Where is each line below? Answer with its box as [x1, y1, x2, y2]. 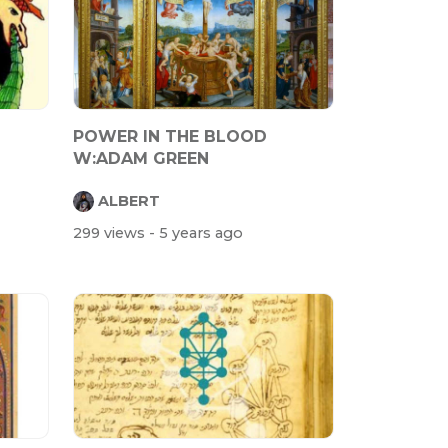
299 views [73, 223, 149, 242]
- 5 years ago [149, 223, 243, 242]
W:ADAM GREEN [73, 149, 209, 169]
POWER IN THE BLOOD [73, 127, 267, 147]
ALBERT [98, 191, 160, 210]
